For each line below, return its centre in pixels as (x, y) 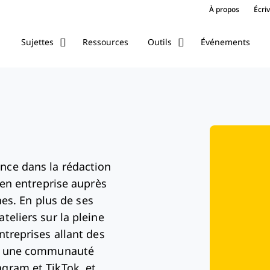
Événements (225, 42)
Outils (159, 42)
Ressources (105, 42)
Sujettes (37, 42)
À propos (224, 10)
